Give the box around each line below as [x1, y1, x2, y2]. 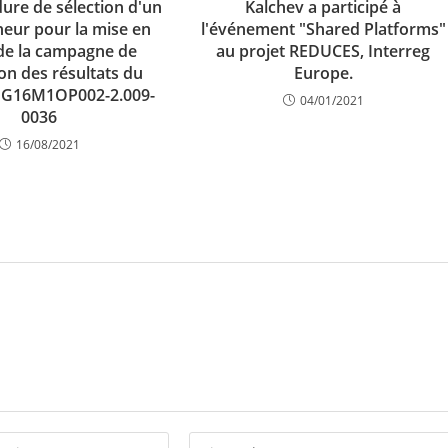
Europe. [293, 62, 353, 84]
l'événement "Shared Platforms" [200, 18, 446, 40]
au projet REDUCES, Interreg [216, 40, 431, 62]
